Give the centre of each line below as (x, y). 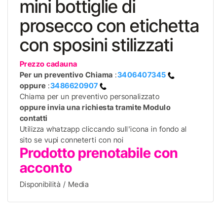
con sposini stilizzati (96, 45)
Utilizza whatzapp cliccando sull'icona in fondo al (103, 129)
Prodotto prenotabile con (99, 153)
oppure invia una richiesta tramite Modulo (95, 107)
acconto (46, 168)
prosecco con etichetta (109, 26)
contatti (34, 118)
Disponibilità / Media (54, 184)
